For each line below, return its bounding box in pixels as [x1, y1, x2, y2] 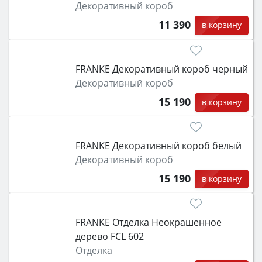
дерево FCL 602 [75, 230, 144, 243]
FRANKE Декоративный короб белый [75, 139, 242, 152]
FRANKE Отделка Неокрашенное [75, 216, 222, 229]
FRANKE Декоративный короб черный [75, 62, 248, 75]
